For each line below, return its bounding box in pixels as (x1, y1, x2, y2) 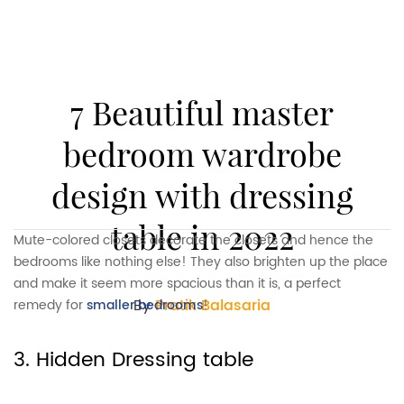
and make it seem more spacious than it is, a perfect (14, 272, 341, 294)
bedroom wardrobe (62, 132, 342, 176)
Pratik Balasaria (155, 294, 271, 318)
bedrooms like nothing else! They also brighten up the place (14, 251, 388, 272)
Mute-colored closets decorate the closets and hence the (14, 229, 373, 251)
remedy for (14, 294, 87, 316)
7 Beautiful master (70, 90, 334, 134)
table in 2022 (110, 215, 294, 259)
